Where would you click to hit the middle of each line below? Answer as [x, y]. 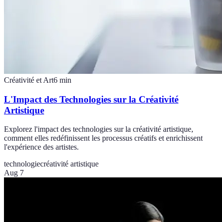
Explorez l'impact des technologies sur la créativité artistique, [99, 129]
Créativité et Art [29, 80]
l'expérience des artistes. [41, 147]
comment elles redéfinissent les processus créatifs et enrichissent [103, 138]
